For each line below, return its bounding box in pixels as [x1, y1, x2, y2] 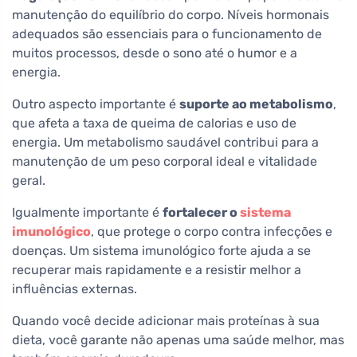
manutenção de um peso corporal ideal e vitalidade [12, 154, 317, 170]
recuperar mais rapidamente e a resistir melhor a [12, 262, 301, 278]
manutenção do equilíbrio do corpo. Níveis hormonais [12, 7, 329, 23]
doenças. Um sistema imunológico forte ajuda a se [12, 243, 311, 259]
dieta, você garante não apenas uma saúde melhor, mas [12, 332, 344, 348]
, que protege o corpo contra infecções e [91, 224, 332, 240]
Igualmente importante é [12, 205, 163, 221]
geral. [12, 173, 45, 189]
